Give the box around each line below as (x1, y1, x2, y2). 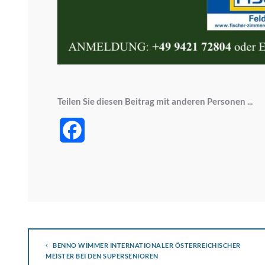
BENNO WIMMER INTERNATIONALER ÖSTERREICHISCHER (51, 241, 241, 249)
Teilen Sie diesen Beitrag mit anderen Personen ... (57, 95, 253, 106)
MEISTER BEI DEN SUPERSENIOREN (46, 251, 159, 260)
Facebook (85, 124, 124, 135)
